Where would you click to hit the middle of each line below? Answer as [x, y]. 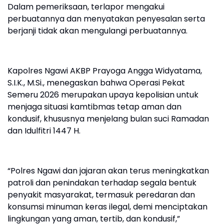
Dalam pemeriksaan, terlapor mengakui [86, 7]
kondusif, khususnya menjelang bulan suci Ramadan [108, 119]
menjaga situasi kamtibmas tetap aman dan [94, 107]
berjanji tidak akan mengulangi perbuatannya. [97, 31]
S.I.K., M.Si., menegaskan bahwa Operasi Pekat [96, 83]
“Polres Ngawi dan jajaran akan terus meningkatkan [108, 171]
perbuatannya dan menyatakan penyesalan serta [106, 19]
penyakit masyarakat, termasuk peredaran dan [101, 195]
